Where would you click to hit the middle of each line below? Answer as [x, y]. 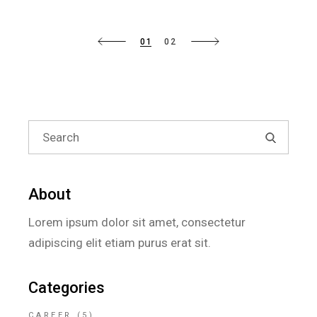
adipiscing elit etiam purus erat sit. [120, 243]
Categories [67, 288]
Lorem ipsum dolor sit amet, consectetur [137, 222]
